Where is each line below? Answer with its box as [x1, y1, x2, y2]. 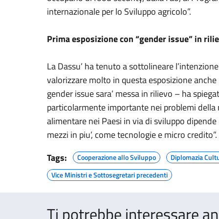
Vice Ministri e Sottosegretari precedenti [51, 170, 168, 180]
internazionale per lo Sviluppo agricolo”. [47, 5, 191, 18]
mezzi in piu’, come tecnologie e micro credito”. [47, 128, 217, 141]
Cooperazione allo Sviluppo [77, 152, 156, 162]
